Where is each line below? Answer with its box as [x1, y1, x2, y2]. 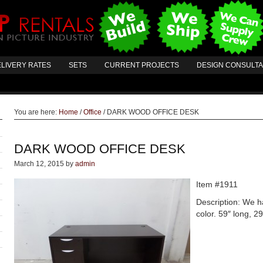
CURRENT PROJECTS [104, 61, 179, 69]
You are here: [14, 108, 59, 116]
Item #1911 [196, 180, 238, 189]
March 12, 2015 [14, 160, 64, 168]
